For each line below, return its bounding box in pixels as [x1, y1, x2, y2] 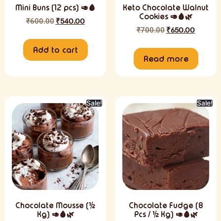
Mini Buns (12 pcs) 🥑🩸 [15, 2, 96, 12]
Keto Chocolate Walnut [123, 2, 209, 12]
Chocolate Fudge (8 [128, 201, 203, 211]
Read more [143, 53, 188, 64]
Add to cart [33, 44, 78, 55]
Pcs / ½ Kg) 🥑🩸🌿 [134, 210, 198, 220]
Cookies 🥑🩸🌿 [139, 11, 192, 21]
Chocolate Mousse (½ [15, 201, 95, 211]
